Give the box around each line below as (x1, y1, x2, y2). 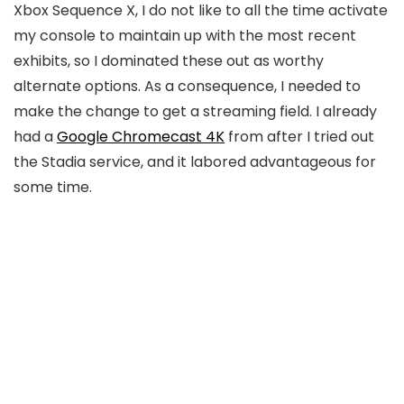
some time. (14, 177, 92, 197)
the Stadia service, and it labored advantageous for (14, 151, 376, 172)
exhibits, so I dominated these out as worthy (14, 50, 324, 71)
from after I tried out (225, 126, 374, 147)
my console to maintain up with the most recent (14, 25, 356, 46)
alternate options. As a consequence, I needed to (14, 76, 361, 96)
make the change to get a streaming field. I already (14, 101, 377, 122)
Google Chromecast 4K (57, 126, 225, 147)
